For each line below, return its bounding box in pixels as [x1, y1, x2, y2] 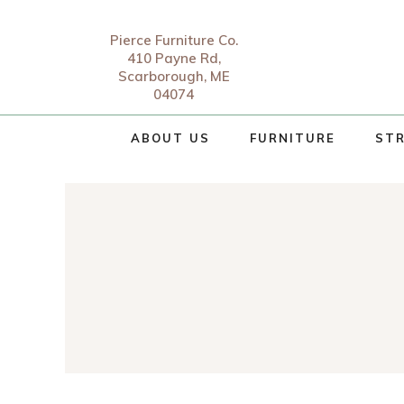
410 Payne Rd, [126, 50, 221, 67]
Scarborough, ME [117, 68, 230, 85]
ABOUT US [130, 131, 210, 145]
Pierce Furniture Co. [109, 32, 238, 49]
